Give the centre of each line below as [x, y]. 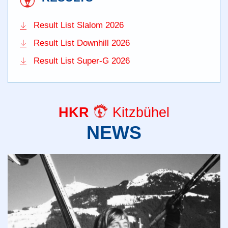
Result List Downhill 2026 [82, 43]
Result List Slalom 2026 [79, 25]
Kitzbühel [139, 112]
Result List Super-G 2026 [82, 61]
